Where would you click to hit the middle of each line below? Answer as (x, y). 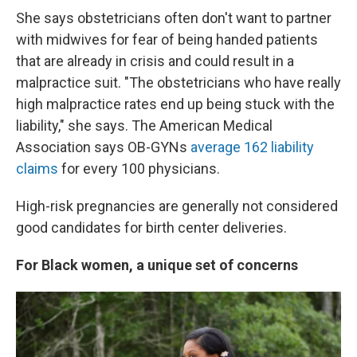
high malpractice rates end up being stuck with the (175, 104)
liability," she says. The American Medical (144, 126)
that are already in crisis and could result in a (155, 61)
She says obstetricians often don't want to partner (174, 18)
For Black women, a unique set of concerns (157, 265)
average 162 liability (252, 147)
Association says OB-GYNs (103, 147)
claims (39, 169)
